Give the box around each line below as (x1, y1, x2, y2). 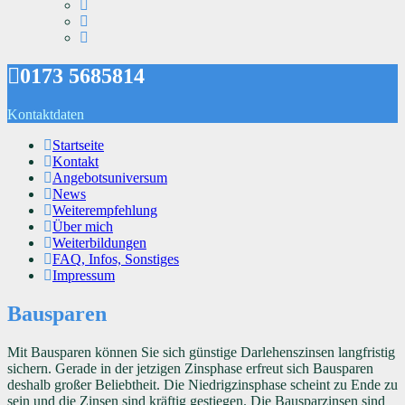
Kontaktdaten (7, 107, 84, 123)
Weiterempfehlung (52, 202, 157, 219)
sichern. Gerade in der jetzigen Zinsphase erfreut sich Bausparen (7, 360, 373, 376)
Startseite (52, 137, 104, 154)
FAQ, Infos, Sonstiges (52, 251, 179, 268)
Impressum (52, 268, 115, 284)
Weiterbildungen (52, 235, 146, 251)
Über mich (52, 219, 113, 235)
